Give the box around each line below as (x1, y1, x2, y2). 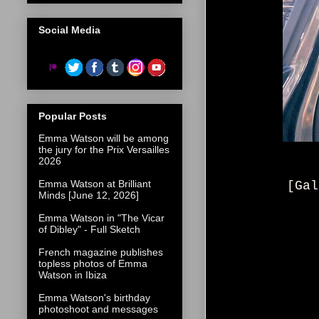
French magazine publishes (38, 246, 163, 258)
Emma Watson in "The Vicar (38, 212, 164, 224)
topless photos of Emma (38, 258, 147, 270)
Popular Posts (38, 110, 107, 122)
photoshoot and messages (38, 303, 158, 315)
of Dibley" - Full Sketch (38, 224, 140, 236)
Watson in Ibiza (38, 269, 107, 281)
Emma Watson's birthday (38, 292, 150, 304)
